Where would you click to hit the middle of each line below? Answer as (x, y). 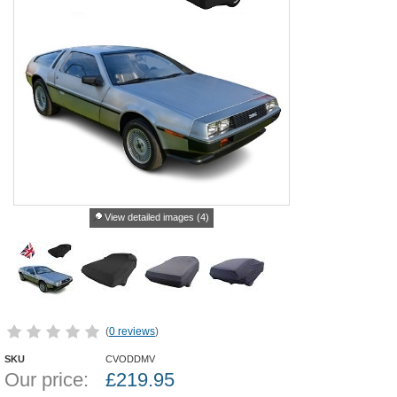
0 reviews (132, 331)
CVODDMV (130, 359)
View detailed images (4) (157, 217)
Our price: (47, 380)
